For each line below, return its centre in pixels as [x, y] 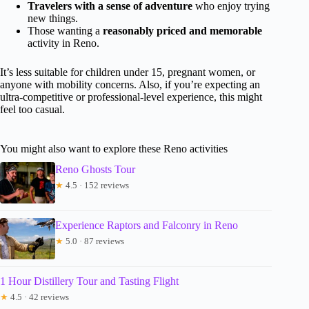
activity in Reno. [63, 43]
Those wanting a [65, 30]
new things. [53, 18]
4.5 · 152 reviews [96, 185]
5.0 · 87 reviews [94, 241]
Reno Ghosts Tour [95, 169]
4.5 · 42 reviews [39, 297]
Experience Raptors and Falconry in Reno [147, 225]
